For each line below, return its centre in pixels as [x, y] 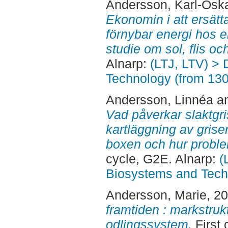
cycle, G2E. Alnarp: [162, 159]
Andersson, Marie [156, 195]
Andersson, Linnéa [159, 99]
